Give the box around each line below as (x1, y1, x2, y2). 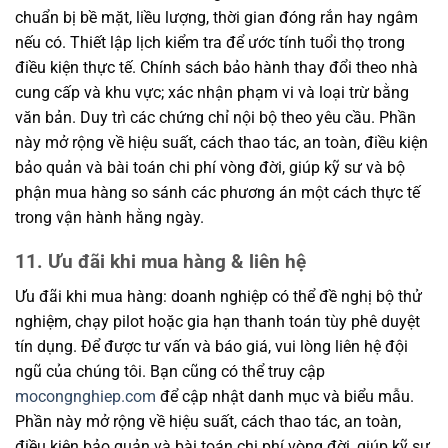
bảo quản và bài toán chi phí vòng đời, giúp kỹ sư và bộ (15, 157, 405, 177)
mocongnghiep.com (15, 387, 156, 407)
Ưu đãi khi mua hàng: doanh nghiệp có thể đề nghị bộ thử (15, 287, 422, 307)
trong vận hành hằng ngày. (15, 207, 204, 227)
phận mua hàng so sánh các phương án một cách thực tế (15, 182, 420, 202)
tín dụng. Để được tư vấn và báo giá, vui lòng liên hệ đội (15, 337, 408, 357)
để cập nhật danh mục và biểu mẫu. (156, 387, 414, 407)
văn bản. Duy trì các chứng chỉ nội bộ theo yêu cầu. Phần (15, 107, 416, 127)
